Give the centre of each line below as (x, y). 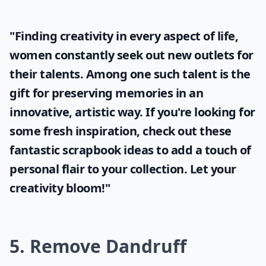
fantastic (36, 150)
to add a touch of (202, 150)
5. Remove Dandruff (98, 246)
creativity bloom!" (60, 188)
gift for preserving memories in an (106, 93)
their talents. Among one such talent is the (130, 74)
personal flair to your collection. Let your (123, 169)
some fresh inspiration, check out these (121, 131)
